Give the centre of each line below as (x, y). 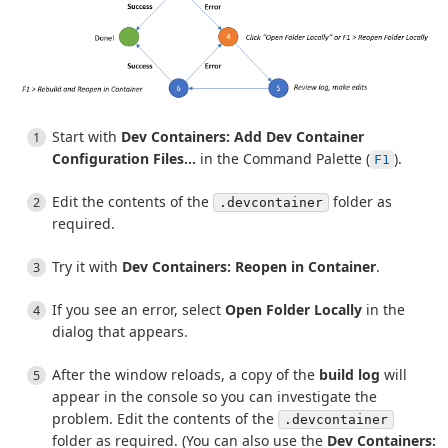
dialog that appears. (120, 332)
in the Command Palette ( (283, 159)
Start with (86, 137)
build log (349, 375)
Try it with (87, 267)
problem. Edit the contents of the (165, 419)
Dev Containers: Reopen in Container (249, 267)
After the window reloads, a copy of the (185, 375)
